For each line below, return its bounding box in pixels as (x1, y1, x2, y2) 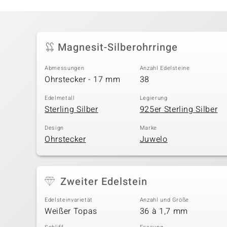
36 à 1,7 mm (139, 205, 188, 217)
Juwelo (139, 133, 168, 145)
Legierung (139, 94, 168, 103)
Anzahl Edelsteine (139, 64, 190, 73)
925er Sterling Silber (139, 103, 218, 116)
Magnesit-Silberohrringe (58, 40, 178, 55)
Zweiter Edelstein (60, 174, 147, 190)
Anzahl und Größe (139, 196, 190, 205)
